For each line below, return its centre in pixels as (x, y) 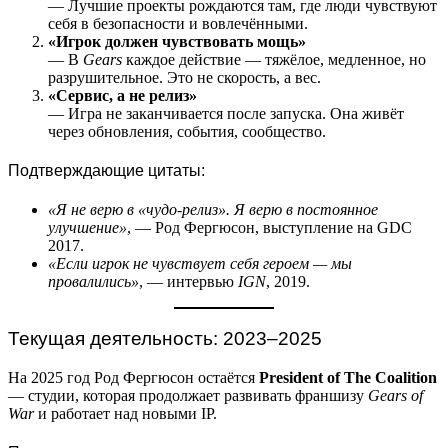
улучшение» (87, 228)
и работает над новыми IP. (125, 413)
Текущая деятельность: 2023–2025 (165, 338)
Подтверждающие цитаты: (106, 170)
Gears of (395, 395)
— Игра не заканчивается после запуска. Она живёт (226, 113)
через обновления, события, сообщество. (187, 131)
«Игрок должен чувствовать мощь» (177, 41)
